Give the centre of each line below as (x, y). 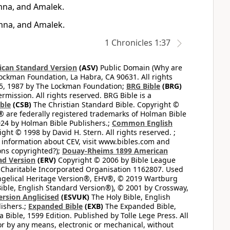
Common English (142, 123)
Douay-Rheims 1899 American (115, 151)
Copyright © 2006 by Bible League (116, 160)
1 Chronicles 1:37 (138, 43)
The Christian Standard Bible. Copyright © (105, 104)
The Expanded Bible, (140, 206)
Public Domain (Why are (140, 68)
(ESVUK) (74, 197)
